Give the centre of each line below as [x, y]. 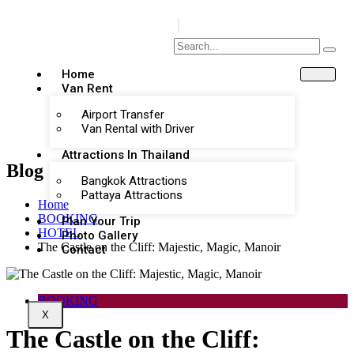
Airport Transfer [123, 115]
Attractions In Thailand [126, 155]
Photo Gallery [100, 235]
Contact [84, 250]
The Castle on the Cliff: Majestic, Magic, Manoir [159, 247]
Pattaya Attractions [132, 195]
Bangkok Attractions [134, 181]
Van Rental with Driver [138, 129]
